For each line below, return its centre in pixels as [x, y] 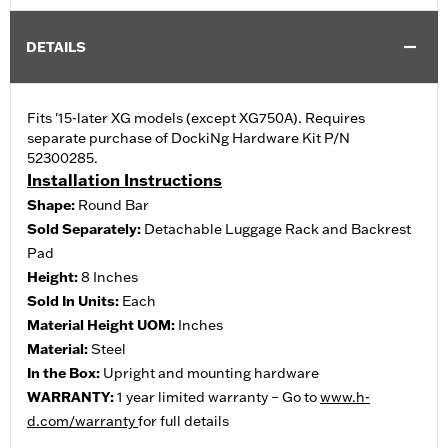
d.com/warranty [82, 421]
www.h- [345, 397]
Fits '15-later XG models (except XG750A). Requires [196, 118]
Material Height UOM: [102, 325]
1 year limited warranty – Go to [218, 397]
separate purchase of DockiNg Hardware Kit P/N [188, 138]
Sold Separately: [85, 229]
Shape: [52, 205]
